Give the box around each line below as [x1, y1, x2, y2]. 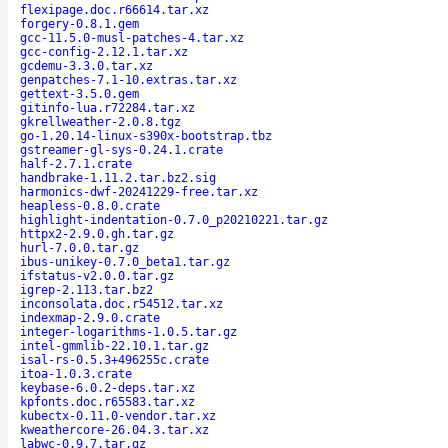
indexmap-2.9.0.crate [20, 310, 160, 325]
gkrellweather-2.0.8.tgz [20, 114, 181, 129]
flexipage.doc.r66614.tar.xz [20, 2, 209, 17]
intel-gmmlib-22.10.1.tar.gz [20, 338, 209, 353]
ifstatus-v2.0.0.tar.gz [20, 268, 174, 283]
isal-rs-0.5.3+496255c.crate [20, 352, 209, 367]
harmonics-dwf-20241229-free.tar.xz [20, 184, 258, 199]
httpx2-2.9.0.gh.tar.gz [20, 226, 174, 241]
